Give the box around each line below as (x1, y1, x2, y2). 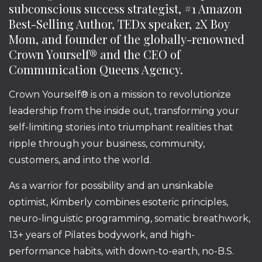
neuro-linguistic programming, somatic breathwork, (9, 212, 250, 224)
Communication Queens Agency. (9, 61, 183, 77)
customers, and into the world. (9, 154, 154, 166)
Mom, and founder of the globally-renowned (9, 30, 244, 47)
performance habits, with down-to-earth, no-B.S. (9, 245, 234, 257)
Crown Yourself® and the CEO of (9, 46, 181, 62)
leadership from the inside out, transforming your (9, 105, 239, 116)
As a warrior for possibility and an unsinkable (9, 180, 213, 191)
